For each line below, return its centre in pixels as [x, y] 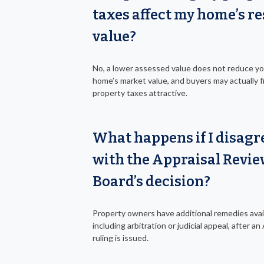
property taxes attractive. [140, 93]
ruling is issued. [121, 237]
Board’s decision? [151, 181]
